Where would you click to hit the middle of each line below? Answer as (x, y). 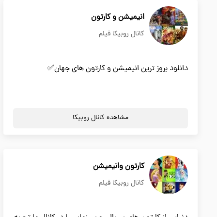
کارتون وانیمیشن (119, 167)
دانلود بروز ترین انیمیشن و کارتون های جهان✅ (118, 69)
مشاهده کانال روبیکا (100, 118)
